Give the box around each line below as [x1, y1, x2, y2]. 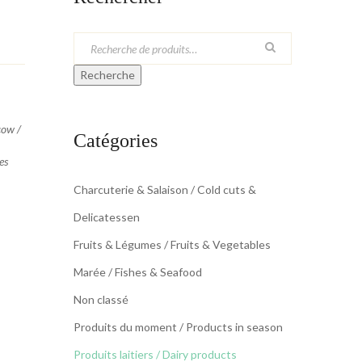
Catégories [74, 130, 158, 151]
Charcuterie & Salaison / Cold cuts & [74, 183, 256, 196]
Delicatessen [74, 210, 140, 224]
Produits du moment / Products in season [74, 320, 283, 334]
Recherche [80, 68, 135, 82]
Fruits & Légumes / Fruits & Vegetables [74, 238, 271, 251]
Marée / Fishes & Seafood [74, 265, 202, 279]
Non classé [74, 293, 128, 306]
